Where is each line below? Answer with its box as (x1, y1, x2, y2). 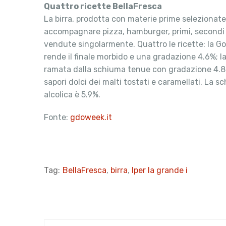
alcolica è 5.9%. (44, 90, 100, 99)
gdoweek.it (70, 112, 112, 122)
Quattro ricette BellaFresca (44, 2, 162, 11)
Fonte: (44, 112, 70, 122)
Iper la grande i (132, 165, 188, 175)
